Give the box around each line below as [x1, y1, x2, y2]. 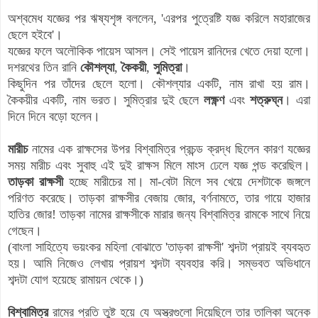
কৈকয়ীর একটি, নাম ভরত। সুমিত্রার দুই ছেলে [8, 92, 204, 107]
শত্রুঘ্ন [250, 92, 283, 107]
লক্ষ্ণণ [204, 92, 225, 107]
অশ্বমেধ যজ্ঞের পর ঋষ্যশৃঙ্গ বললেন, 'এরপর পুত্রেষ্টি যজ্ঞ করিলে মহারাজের [8, 11, 310, 26]
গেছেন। [8, 223, 42, 238]
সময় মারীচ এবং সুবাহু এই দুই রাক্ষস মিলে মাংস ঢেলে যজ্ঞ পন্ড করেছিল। [8, 158, 310, 172]
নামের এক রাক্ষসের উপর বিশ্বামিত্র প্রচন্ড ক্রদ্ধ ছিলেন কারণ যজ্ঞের [28, 141, 310, 156]
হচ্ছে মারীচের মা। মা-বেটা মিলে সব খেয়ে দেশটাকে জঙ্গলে [63, 174, 310, 189]
